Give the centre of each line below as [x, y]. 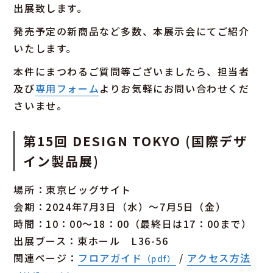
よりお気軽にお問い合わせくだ [175, 88]
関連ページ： [46, 257]
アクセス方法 [219, 257]
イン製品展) [61, 161]
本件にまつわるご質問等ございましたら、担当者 [132, 71]
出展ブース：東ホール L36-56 [91, 240]
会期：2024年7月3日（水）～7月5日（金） [120, 206]
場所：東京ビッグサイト [73, 189]
